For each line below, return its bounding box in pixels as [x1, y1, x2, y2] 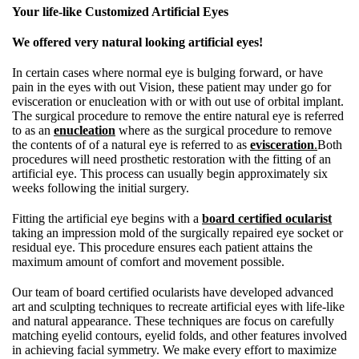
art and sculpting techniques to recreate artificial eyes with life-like [12, 299, 345, 313]
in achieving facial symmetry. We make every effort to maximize [12, 342, 337, 357]
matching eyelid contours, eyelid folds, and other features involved [12, 328, 347, 342]
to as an [12, 123, 54, 137]
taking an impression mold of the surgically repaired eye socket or [12, 225, 343, 240]
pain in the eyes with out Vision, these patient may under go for [12, 79, 331, 94]
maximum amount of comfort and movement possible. [12, 254, 284, 268]
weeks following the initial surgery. [12, 180, 189, 195]
